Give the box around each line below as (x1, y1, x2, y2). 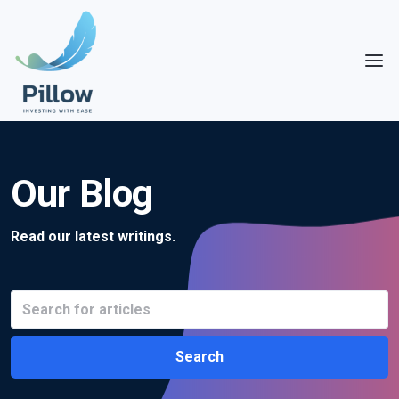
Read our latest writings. (11, 228, 175, 245)
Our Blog (11, 171, 153, 216)
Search (175, 348, 224, 365)
